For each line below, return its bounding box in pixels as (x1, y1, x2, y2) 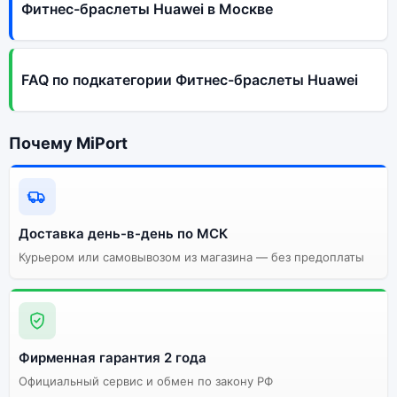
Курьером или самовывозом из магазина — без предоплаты (19, 250, 364, 264)
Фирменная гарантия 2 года (19, 349, 206, 366)
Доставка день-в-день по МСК (19, 225, 228, 242)
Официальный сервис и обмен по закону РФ (19, 374, 273, 388)
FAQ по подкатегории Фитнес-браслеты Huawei (21, 71, 358, 89)
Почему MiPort (9, 134, 128, 152)
